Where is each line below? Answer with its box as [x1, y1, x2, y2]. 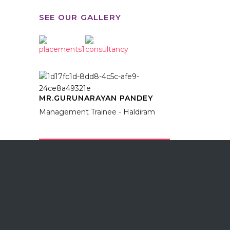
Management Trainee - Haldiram [39, 107, 155, 117]
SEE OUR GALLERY [39, 12, 121, 23]
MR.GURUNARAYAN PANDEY [39, 93, 153, 103]
